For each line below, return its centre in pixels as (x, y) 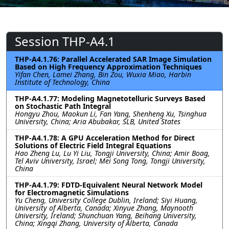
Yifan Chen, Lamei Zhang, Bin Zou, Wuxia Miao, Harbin (103, 74)
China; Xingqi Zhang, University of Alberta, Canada (96, 223)
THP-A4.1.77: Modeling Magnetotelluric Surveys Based (110, 98)
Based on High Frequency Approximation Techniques (108, 66)
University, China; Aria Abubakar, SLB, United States (98, 121)
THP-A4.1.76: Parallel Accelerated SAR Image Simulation (113, 59)
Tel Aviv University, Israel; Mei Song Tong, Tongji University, (110, 161)
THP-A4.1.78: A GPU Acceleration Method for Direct (105, 138)
